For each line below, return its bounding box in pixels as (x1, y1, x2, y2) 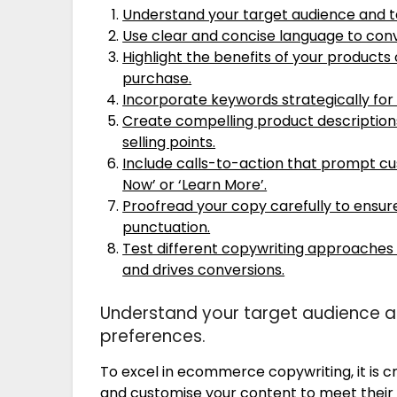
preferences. (100, 323, 206, 348)
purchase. (122, 67, 192, 89)
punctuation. (122, 216, 211, 237)
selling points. (122, 131, 216, 152)
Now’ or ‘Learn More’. (122, 174, 268, 195)
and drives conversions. (122, 259, 285, 280)
